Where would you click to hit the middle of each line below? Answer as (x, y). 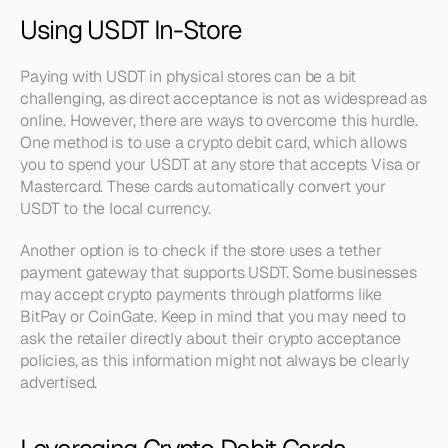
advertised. (59, 382)
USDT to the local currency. (115, 208)
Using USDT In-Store (131, 30)
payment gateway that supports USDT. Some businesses (218, 272)
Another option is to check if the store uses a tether (201, 250)
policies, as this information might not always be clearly (214, 360)
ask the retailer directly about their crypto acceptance (211, 338)
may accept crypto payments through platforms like (201, 294)
